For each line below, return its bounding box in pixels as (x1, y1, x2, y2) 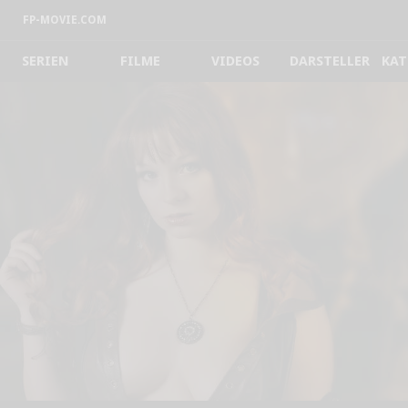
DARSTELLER (290, 53, 370, 69)
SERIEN (22, 53, 69, 69)
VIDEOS (210, 53, 260, 69)
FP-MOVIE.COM (23, 14, 107, 26)
